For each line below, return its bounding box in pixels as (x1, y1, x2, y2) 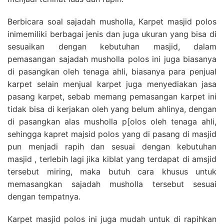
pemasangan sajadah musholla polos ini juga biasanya (7, 53, 216, 64)
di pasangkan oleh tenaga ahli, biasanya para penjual (7, 66, 216, 76)
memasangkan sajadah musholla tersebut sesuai (7, 178, 216, 189)
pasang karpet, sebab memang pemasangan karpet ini (7, 91, 216, 101)
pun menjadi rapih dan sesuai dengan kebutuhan (7, 141, 216, 151)
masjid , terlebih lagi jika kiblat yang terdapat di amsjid (7, 153, 216, 164)
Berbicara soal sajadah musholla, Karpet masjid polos (7, 16, 216, 26)
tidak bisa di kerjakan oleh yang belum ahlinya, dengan (7, 103, 216, 114)
